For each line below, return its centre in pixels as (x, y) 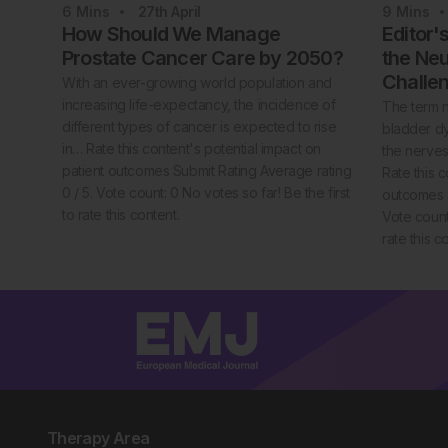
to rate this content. (121, 215)
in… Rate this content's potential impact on (191, 149)
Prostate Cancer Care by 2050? (202, 58)
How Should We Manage (171, 34)
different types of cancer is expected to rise (199, 127)
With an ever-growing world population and (197, 83)
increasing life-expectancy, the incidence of (199, 105)
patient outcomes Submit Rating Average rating (207, 171)
